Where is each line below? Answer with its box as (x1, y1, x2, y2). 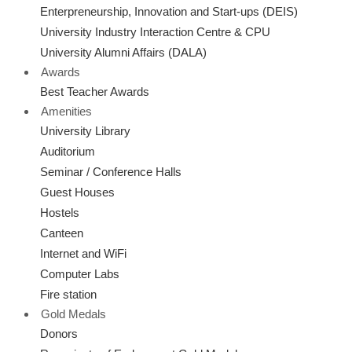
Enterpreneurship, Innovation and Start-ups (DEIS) (40, 5, 298, 18)
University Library (40, 124, 130, 137)
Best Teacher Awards (40, 85, 149, 98)
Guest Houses (40, 185, 115, 199)
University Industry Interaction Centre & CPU (40, 25, 270, 38)
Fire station (40, 288, 97, 301)
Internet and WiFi (40, 247, 126, 260)
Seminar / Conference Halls (40, 165, 181, 178)
